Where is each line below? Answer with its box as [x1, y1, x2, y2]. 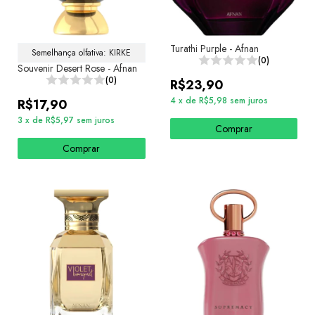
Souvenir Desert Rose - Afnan [18, 60, 137, 75]
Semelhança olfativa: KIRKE [32, 46, 131, 59]
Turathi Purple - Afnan [169, 41, 259, 56]
